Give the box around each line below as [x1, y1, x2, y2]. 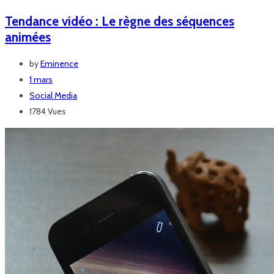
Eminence [40, 58, 78, 70]
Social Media [29, 90, 77, 102]
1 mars [29, 74, 53, 86]
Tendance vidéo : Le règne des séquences [5, 13, 234, 29]
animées [5, 29, 51, 45]
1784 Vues [29, 106, 66, 117]
